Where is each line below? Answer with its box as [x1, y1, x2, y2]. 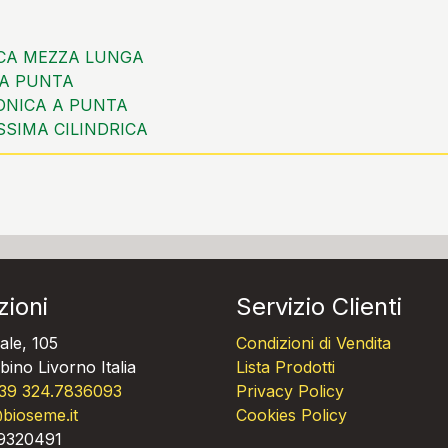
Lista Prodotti [236, 357, 335, 377]
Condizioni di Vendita [236, 333, 391, 353]
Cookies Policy [236, 405, 347, 425]
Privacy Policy [236, 381, 344, 401]
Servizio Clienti [236, 292, 402, 321]
